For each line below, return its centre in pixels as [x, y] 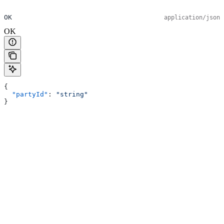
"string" [72, 94]
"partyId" [26, 94]
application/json [192, 17]
